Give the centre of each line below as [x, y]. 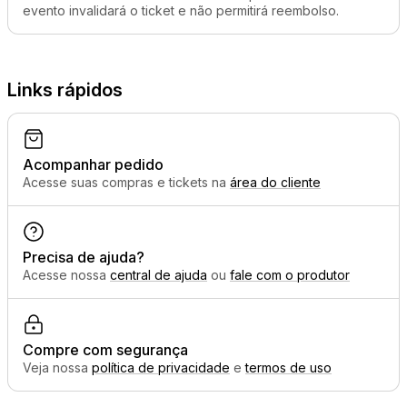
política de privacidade [161, 367]
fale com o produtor [290, 275]
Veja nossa [57, 367]
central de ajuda [159, 275]
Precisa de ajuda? [84, 257]
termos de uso [288, 367]
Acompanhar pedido [93, 164]
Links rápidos [65, 90]
